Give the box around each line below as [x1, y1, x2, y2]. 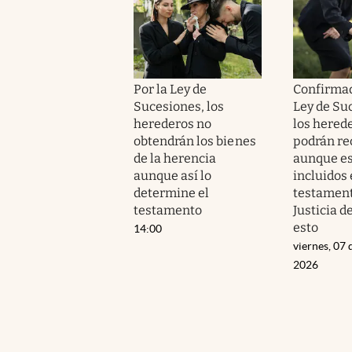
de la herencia [134, 150, 217, 166]
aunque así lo [134, 167, 212, 183]
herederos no [134, 115, 212, 131]
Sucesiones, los [134, 98, 225, 114]
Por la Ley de [134, 81, 207, 97]
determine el [134, 185, 210, 200]
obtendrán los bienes [134, 133, 256, 148]
